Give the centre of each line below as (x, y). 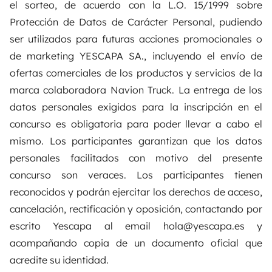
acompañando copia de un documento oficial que (136, 243)
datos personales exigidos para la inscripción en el (136, 107)
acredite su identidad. (59, 260)
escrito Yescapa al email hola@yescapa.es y (136, 226)
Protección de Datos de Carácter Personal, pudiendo (136, 22)
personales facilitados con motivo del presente (136, 158)
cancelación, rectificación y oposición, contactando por (136, 209)
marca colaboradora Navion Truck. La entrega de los (136, 90)
